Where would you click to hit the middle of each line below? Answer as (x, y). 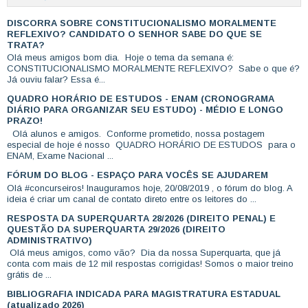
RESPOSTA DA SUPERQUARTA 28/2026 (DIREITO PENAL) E (141, 218)
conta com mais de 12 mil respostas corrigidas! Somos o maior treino (150, 264)
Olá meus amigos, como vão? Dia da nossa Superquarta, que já (144, 253)
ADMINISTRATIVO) (49, 240)
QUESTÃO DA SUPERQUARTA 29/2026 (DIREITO (116, 229)
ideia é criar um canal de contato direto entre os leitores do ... (132, 199)
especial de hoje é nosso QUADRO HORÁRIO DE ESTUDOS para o (151, 144)
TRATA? (26, 45)
